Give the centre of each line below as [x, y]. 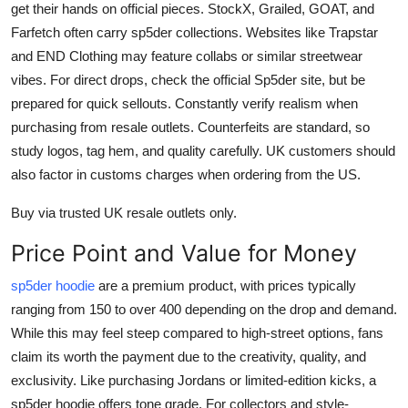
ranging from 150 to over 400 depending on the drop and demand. [204, 310]
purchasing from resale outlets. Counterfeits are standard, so [190, 127]
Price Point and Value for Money [184, 254]
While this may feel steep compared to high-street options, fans [197, 333]
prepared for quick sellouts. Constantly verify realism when [184, 104]
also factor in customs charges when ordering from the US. [186, 175]
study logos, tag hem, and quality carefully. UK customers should [203, 151]
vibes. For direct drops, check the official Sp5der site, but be [188, 80]
